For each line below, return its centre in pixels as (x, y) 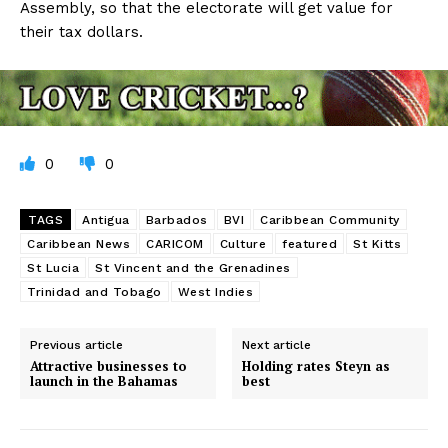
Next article (277, 345)
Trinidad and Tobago (94, 292)
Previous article (76, 345)
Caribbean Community (330, 220)
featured (309, 244)
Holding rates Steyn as (316, 366)
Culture (242, 244)
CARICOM (175, 244)
